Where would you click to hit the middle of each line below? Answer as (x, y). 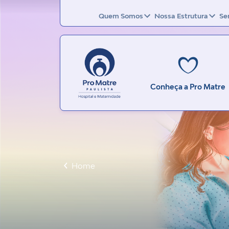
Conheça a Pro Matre (188, 87)
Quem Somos (121, 16)
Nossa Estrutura (181, 16)
